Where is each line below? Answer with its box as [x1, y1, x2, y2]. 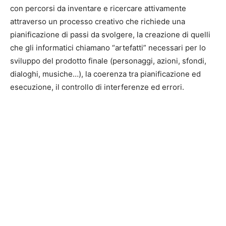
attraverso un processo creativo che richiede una [10, 17, 185, 26]
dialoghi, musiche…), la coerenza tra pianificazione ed [10, 69, 201, 79]
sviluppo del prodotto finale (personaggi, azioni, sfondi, [10, 56, 206, 66]
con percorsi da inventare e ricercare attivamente [10, 4, 186, 13]
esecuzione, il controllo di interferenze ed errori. [10, 82, 184, 92]
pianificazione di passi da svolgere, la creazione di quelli [10, 30, 210, 39]
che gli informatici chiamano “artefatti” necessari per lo [10, 43, 206, 52]
